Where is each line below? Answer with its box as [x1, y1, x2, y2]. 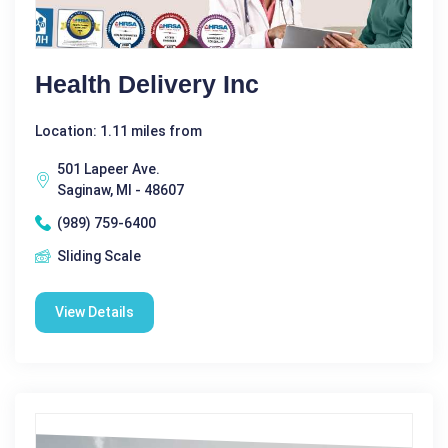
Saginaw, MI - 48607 [57, 181, 184, 198]
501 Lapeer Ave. [57, 160, 160, 177]
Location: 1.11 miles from [35, 122, 202, 139]
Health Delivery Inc [35, 69, 259, 98]
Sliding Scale [57, 247, 141, 264]
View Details [55, 303, 134, 320]
